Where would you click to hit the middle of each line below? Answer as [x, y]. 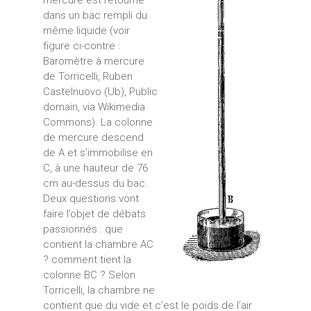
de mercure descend [93, 137]
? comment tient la [87, 259]
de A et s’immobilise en [98, 152]
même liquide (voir [86, 30]
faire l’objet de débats [94, 213]
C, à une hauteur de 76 [95, 168]
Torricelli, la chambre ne [99, 290]
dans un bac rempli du [95, 15]
